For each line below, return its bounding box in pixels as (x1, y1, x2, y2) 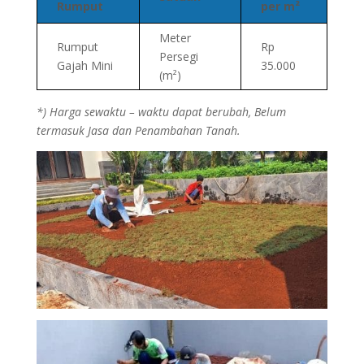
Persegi (158, 48, 198, 64)
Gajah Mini (56, 57, 113, 73)
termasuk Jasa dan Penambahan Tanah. (36, 122, 240, 138)
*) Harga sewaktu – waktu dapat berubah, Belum (36, 103, 286, 119)
